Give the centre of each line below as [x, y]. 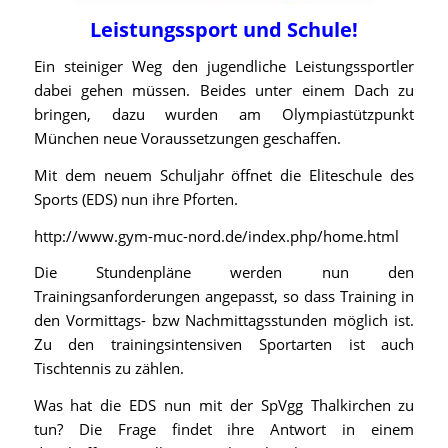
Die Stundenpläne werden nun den [224, 272]
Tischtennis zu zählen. [108, 368]
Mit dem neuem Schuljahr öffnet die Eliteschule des [224, 174]
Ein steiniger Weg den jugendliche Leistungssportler [224, 66]
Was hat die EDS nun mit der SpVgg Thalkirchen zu [224, 405]
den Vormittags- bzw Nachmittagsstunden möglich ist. [224, 320]
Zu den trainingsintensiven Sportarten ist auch [224, 344]
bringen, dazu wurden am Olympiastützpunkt [224, 114]
